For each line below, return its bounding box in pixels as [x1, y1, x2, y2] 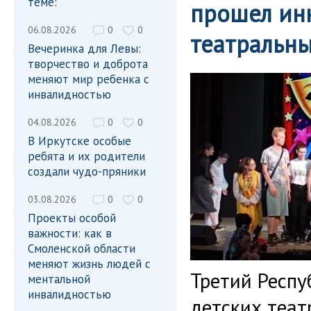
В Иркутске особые [28, 133, 131, 149]
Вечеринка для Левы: [28, 41, 141, 56]
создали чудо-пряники [28, 164, 146, 179]
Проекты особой [28, 210, 116, 226]
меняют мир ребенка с [28, 72, 149, 87]
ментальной [28, 271, 90, 287]
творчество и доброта [28, 56, 148, 72]
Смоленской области [28, 241, 135, 256]
